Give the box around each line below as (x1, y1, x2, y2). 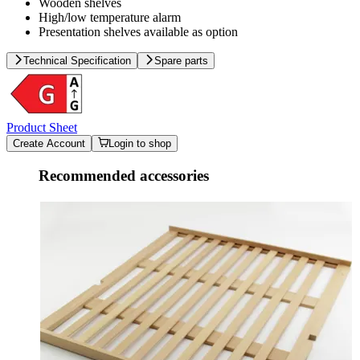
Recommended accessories (39, 167, 209, 185)
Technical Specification (23, 55, 131, 67)
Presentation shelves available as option (39, 25, 238, 39)
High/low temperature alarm (39, 10, 181, 25)
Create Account (13, 137, 85, 150)
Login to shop (108, 137, 171, 150)
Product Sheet (6, 121, 77, 135)
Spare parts (154, 55, 208, 67)
